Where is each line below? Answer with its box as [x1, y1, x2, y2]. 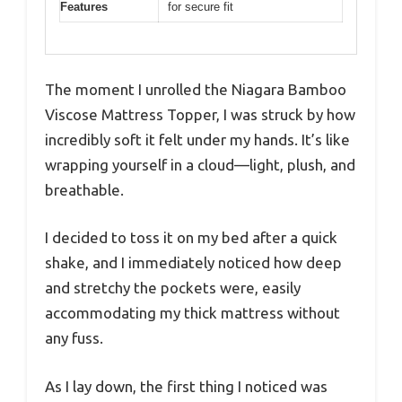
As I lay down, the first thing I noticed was [45, 377, 328, 395]
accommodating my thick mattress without [45, 304, 340, 322]
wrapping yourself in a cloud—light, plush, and [45, 155, 355, 173]
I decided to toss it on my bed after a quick [45, 229, 337, 247]
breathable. [45, 180, 124, 198]
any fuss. [45, 329, 103, 347]
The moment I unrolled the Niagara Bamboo [45, 80, 346, 98]
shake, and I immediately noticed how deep [45, 254, 342, 272]
